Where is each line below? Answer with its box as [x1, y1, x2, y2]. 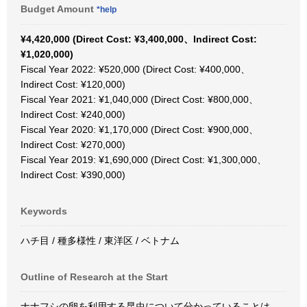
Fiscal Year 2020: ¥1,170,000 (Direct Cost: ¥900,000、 [21, 124, 258, 135]
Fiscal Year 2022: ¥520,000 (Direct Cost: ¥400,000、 [21, 64, 250, 75]
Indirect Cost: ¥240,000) [21, 109, 125, 120]
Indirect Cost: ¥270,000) [21, 139, 125, 150]
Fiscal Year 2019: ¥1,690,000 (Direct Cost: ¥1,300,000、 [21, 154, 267, 165]
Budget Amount [21, 3, 97, 14]
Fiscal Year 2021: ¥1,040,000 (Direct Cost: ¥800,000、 [21, 94, 258, 105]
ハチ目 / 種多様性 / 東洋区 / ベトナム [21, 235, 180, 246]
